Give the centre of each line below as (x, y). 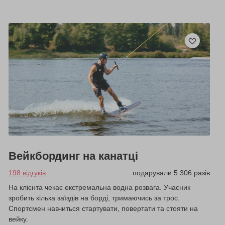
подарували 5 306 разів (171, 173)
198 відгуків (27, 173)
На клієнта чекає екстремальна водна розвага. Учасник (99, 188)
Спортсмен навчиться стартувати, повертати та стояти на (103, 209)
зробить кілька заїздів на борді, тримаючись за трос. (94, 198)
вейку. (18, 219)
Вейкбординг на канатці (73, 156)
